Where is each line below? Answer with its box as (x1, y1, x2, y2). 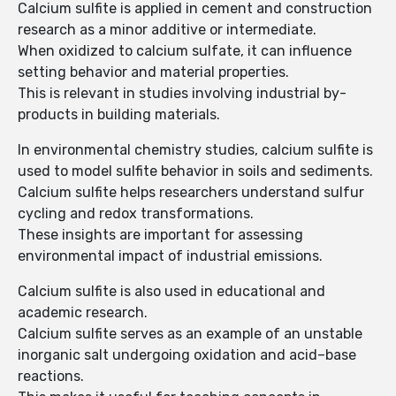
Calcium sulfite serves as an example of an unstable (18, 325, 362, 343)
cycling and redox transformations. (18, 205, 254, 223)
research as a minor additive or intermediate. (18, 21, 316, 39)
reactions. (18, 368, 84, 385)
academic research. (18, 304, 148, 322)
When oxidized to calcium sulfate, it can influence (18, 42, 352, 60)
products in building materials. (18, 106, 220, 124)
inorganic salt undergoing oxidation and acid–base (18, 346, 356, 364)
